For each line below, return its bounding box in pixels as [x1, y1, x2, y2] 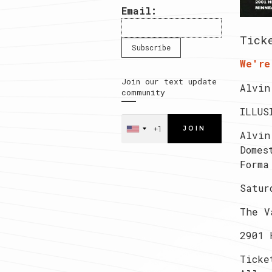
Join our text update [121, 76, 217, 87]
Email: [121, 4, 157, 18]
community [121, 87, 165, 98]
